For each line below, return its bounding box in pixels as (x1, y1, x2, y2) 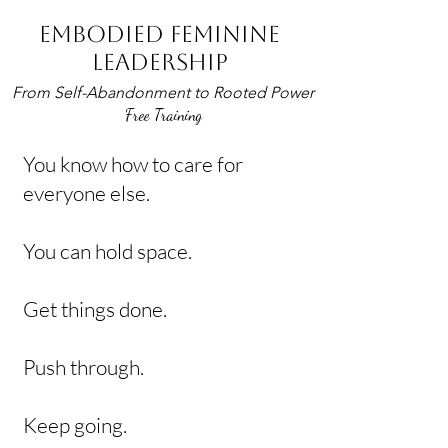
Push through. (23, 354, 144, 380)
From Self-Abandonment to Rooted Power (12, 83, 314, 102)
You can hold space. (23, 238, 192, 264)
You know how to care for (23, 151, 243, 177)
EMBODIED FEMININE (39, 21, 280, 47)
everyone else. (23, 180, 150, 206)
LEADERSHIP (91, 49, 228, 75)
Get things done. (23, 296, 167, 322)
